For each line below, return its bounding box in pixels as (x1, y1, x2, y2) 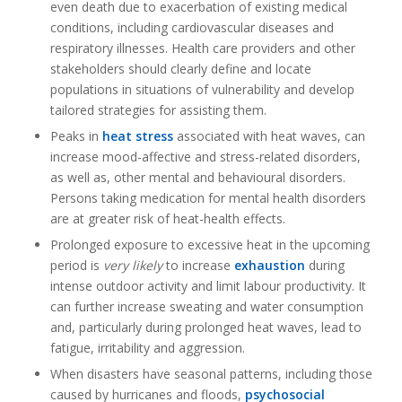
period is (49, 257, 103, 274)
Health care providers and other (167, 39, 355, 57)
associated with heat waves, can (172, 127, 365, 144)
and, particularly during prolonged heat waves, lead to (49, 319, 362, 336)
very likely (102, 257, 162, 274)
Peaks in (49, 127, 99, 144)
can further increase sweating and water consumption (49, 298, 363, 315)
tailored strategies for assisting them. (49, 101, 267, 118)
